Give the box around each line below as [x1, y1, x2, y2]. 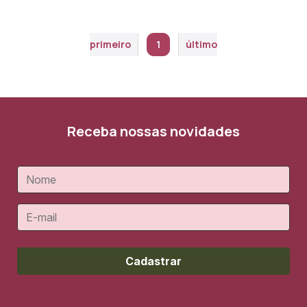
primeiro [90, 37, 131, 51]
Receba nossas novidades [67, 121, 240, 140]
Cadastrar [125, 254, 182, 268]
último [186, 37, 217, 51]
